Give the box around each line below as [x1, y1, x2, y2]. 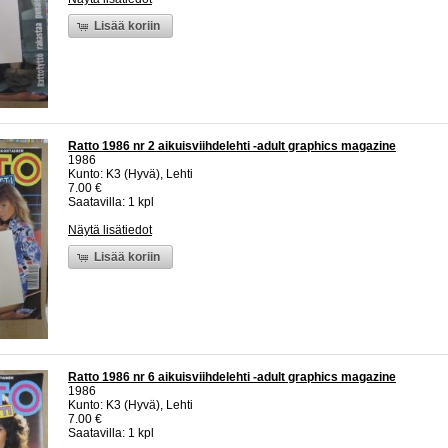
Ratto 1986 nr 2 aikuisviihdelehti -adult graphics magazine [68, 139, 396, 154]
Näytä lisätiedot [68, 223, 152, 238]
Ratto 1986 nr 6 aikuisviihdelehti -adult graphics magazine [68, 370, 396, 385]
